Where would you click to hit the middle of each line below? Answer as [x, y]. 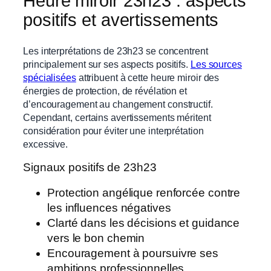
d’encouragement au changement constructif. [118, 104]
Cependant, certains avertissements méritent [117, 117]
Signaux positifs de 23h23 [90, 168]
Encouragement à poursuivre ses [133, 253]
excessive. [46, 144]
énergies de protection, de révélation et [105, 90]
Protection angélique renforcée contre [144, 192]
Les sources [216, 64]
